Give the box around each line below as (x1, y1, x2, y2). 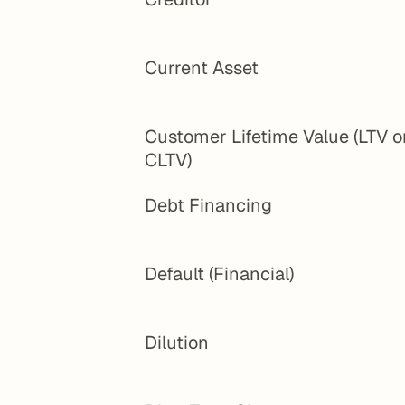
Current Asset (145, 56, 259, 80)
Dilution (145, 331, 209, 354)
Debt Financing (145, 193, 272, 217)
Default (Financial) (145, 262, 294, 286)
